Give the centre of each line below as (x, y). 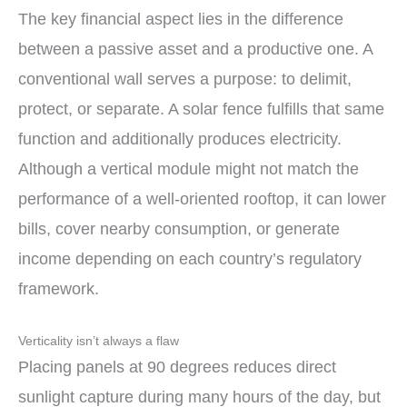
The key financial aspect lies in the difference (181, 19)
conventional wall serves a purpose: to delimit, (185, 79)
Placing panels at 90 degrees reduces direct (177, 367)
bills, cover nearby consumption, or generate (179, 228)
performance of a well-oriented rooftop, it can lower (202, 199)
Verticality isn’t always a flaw (99, 342)
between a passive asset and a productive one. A (195, 49)
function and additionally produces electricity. (180, 139)
